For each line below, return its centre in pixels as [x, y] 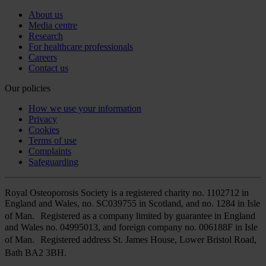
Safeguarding [53, 162]
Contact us [48, 68]
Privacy [43, 119]
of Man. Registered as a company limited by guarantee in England [130, 216]
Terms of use [53, 141]
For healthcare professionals [81, 47]
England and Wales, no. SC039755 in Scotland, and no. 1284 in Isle [132, 204]
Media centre [53, 26]
